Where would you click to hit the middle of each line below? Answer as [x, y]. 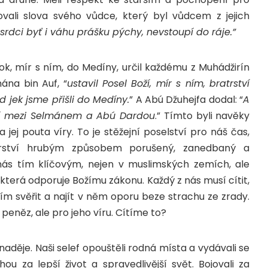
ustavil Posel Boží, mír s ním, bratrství [158, 84]
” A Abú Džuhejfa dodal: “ [186, 100]
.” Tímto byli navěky [202, 116]
